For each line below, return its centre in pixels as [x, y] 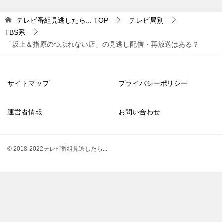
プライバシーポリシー [153, 83]
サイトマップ [28, 83]
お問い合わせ [139, 112]
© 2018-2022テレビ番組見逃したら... [57, 148]
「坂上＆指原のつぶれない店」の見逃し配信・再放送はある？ [102, 44]
